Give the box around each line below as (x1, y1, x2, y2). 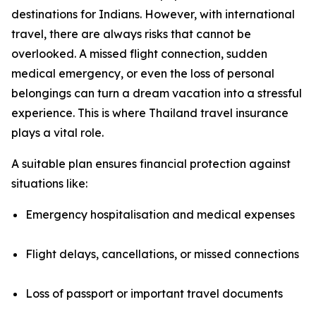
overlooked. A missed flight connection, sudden (11, 46, 267, 61)
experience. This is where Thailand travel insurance (11, 105, 288, 120)
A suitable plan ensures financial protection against (11, 156, 291, 171)
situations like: (11, 176, 87, 190)
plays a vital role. (11, 125, 104, 140)
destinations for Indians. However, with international (11, 6, 295, 21)
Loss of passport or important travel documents (25, 286, 283, 300)
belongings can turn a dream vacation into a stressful (11, 85, 302, 100)
